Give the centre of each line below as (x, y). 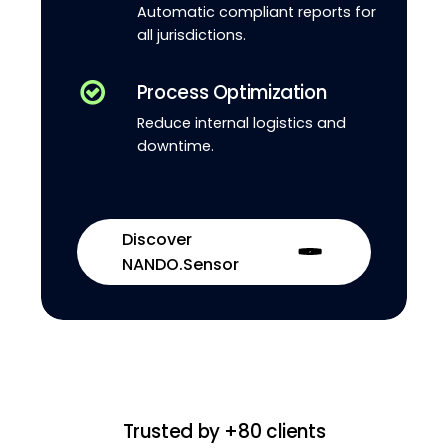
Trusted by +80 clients (224, 432)
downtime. (175, 145)
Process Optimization (231, 92)
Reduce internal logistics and (241, 122)
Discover (156, 239)
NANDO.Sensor (180, 264)
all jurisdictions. (191, 34)
